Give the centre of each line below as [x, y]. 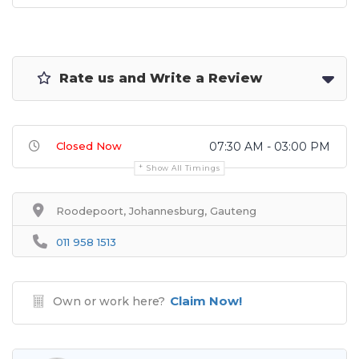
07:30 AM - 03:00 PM [270, 147]
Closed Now [89, 146]
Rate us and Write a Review [159, 78]
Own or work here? [109, 301]
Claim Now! [206, 301]
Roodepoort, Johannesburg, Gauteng [156, 211]
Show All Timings [184, 168]
